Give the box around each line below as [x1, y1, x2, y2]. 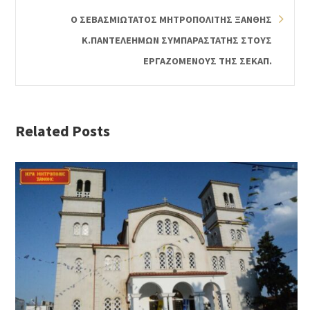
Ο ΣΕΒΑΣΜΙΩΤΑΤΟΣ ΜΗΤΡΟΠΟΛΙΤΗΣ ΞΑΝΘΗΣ [70, 13, 272, 26]
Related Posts [15, 121, 111, 141]
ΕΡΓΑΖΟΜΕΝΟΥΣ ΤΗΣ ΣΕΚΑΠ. [143, 55, 272, 68]
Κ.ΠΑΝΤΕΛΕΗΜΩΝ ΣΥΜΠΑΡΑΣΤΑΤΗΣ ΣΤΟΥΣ [81, 34, 272, 47]
